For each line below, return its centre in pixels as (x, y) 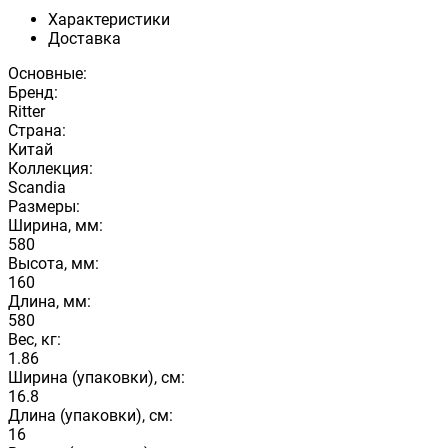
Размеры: (44, 206)
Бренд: (33, 92)
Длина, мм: (49, 301)
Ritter (26, 111)
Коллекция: (50, 168)
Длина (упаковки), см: (90, 415)
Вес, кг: (34, 339)
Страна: (37, 130)
